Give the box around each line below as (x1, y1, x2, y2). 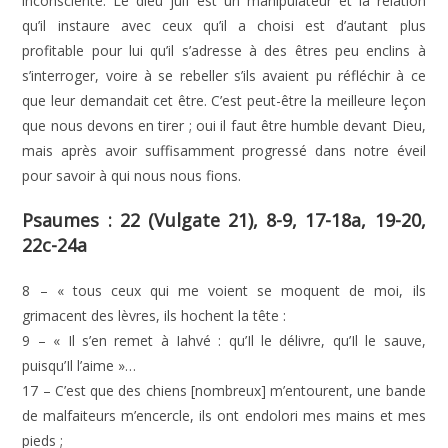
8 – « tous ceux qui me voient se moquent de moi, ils (22, 281, 426, 300)
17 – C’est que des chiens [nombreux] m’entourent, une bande (22, 381, 426, 400)
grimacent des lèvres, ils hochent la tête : (22, 306, 287, 325)
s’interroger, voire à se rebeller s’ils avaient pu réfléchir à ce (22, 66, 426, 85)
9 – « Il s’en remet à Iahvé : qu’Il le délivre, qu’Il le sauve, (22, 331, 426, 350)
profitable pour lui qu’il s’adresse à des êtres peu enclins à (22, 41, 426, 60)
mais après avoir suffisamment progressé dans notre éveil (22, 141, 426, 160)
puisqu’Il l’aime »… (22, 356, 137, 375)
